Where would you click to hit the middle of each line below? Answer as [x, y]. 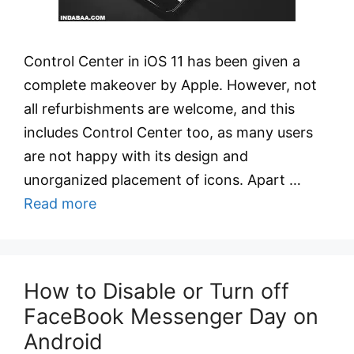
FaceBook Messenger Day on [171, 316]
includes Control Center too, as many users [168, 132]
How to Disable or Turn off [156, 291]
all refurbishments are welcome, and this [159, 109]
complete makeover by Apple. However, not [170, 85]
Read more [60, 203]
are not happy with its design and [136, 156]
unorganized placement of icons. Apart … [162, 180]
